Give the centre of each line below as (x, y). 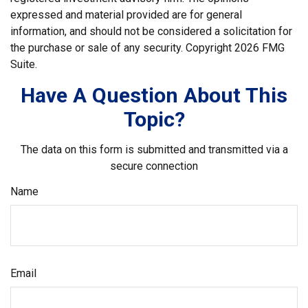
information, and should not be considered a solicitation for (151, 31)
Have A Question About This (154, 95)
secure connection (154, 166)
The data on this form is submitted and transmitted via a (154, 149)
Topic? (154, 119)
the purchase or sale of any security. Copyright (122, 47)
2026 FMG (260, 47)
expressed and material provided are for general (126, 14)
